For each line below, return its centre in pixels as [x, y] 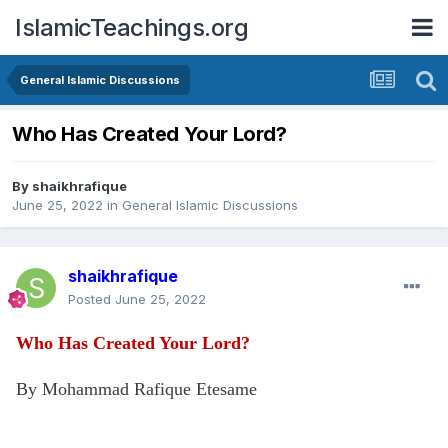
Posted [91, 299]
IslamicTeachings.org [131, 27]
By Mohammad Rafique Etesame [136, 389]
